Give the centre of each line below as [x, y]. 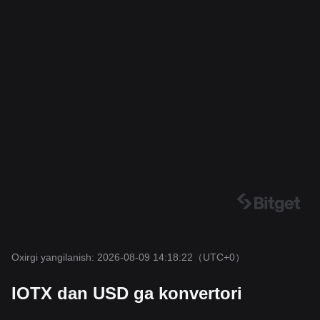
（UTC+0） [219, 257]
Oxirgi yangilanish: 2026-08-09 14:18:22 [102, 257]
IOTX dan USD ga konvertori [127, 293]
